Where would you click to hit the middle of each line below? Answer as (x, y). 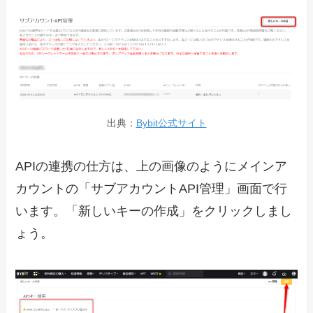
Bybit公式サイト (171, 123)
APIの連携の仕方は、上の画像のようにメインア (152, 167)
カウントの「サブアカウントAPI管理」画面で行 (152, 189)
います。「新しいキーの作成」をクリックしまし (154, 211)
